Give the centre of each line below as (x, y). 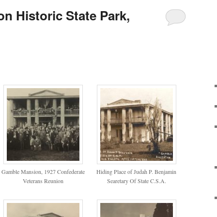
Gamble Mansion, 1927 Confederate (43, 171)
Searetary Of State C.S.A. (136, 180)
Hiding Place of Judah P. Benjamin (137, 171)
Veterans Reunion (43, 180)
